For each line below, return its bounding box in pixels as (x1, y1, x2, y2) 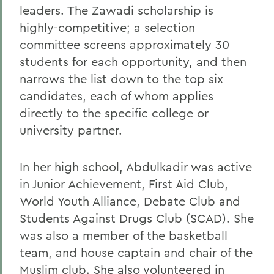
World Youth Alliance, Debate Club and (20, 193, 240, 209)
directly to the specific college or (20, 105, 209, 120)
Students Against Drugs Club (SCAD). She (20, 210, 254, 226)
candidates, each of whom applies (20, 88, 213, 103)
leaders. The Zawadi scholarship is (20, 2, 213, 18)
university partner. (20, 122, 122, 138)
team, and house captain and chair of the (20, 245, 253, 260)
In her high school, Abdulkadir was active (20, 159, 252, 174)
